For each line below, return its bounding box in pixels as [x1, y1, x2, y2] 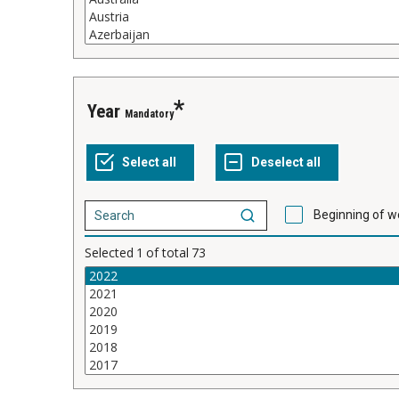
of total [146, 243, 189, 261]
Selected [85, 243, 134, 261]
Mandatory [125, 107, 174, 120]
